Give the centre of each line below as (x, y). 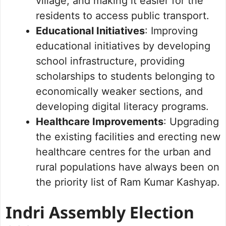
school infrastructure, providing (110, 61)
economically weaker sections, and (119, 92)
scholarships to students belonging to (125, 76)
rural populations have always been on (128, 167)
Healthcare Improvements (100, 122)
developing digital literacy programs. (122, 107)
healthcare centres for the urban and (123, 152)
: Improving (171, 31)
